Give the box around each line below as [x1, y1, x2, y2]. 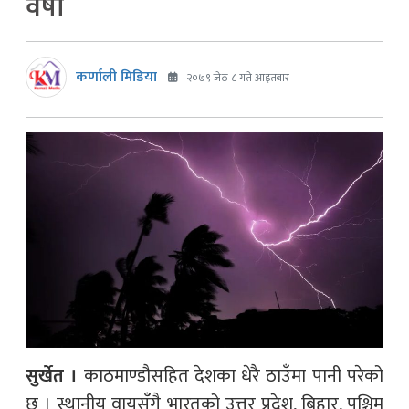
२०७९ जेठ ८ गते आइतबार [184, 68, 289, 87]
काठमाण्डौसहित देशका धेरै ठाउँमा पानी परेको [78, 360, 384, 392]
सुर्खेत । [26, 360, 79, 392]
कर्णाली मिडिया [76, 64, 157, 89]
